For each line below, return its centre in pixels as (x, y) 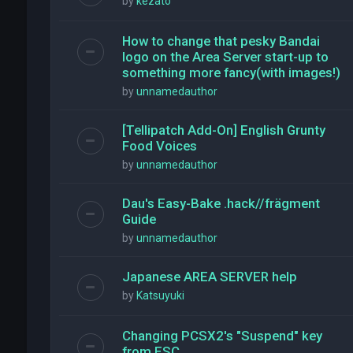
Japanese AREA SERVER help (209, 277)
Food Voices (159, 146)
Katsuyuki (160, 295)
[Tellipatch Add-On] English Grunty (223, 130)
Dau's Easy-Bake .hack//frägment (221, 203)
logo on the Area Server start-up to (225, 57)
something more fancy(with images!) (231, 72)
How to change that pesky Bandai (221, 41)
